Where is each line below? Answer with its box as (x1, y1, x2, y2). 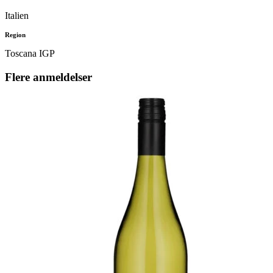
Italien (5, 10, 29, 21)
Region (5, 31, 26, 39)
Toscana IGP (5, 48, 55, 59)
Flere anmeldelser (5, 70, 92, 83)
